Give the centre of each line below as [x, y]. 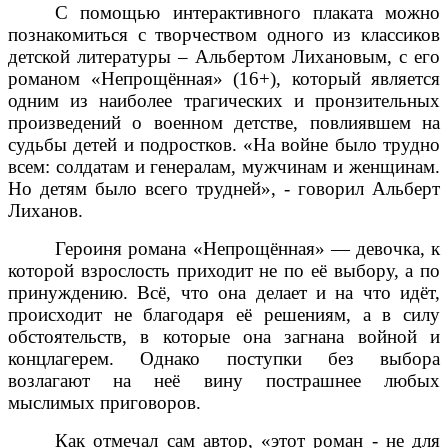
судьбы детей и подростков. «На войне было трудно [224, 144]
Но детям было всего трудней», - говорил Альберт [224, 188]
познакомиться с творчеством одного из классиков [224, 34]
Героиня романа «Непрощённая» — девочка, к [247, 248]
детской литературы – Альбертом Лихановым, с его [224, 56]
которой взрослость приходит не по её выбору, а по [224, 270]
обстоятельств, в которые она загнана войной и [224, 336]
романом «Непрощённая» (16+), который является [224, 78]
